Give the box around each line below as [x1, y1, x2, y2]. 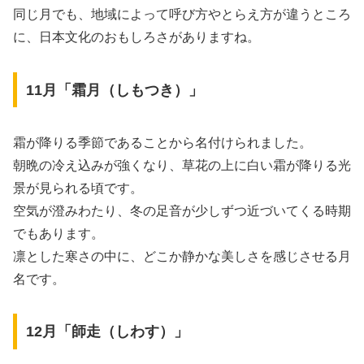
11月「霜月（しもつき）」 [25, 81, 203, 98]
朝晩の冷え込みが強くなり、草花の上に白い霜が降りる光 [13, 158, 351, 172]
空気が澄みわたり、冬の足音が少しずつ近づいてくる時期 [13, 203, 351, 218]
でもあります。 [13, 226, 104, 240]
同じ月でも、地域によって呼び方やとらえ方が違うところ [13, 7, 351, 22]
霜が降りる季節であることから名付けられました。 [13, 135, 312, 149]
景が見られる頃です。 [13, 180, 143, 195]
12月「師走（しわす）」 [25, 323, 188, 340]
